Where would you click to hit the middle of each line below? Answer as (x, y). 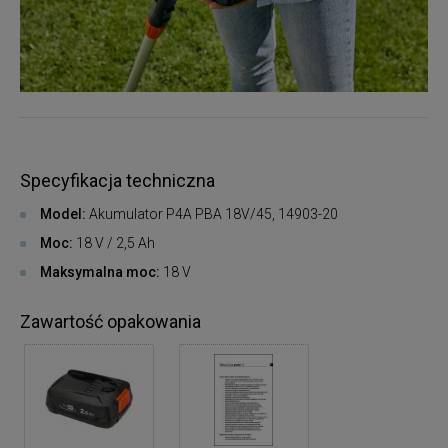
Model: (63, 213)
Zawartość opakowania (110, 321)
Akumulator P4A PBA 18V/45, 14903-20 (212, 213)
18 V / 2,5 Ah (115, 242)
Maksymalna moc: (100, 271)
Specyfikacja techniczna (117, 180)
